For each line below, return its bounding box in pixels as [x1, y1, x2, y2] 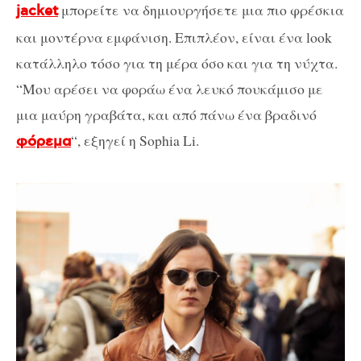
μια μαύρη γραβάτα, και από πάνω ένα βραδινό [16, 104, 317, 124]
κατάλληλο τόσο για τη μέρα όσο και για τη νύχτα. [16, 52, 338, 73]
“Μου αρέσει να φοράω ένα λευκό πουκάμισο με [16, 78, 323, 98]
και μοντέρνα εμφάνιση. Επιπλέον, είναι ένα [16, 27, 306, 47]
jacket [16, 2, 58, 20]
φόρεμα [16, 132, 71, 151]
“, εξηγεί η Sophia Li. [71, 130, 199, 150]
